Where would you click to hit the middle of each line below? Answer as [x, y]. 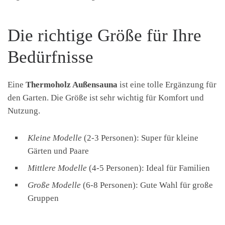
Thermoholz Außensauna [72, 84]
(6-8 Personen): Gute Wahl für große [147, 185]
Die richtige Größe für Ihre [104, 35]
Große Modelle [54, 185]
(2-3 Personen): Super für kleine [140, 138]
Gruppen [43, 198]
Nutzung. [24, 110]
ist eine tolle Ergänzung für [167, 84]
